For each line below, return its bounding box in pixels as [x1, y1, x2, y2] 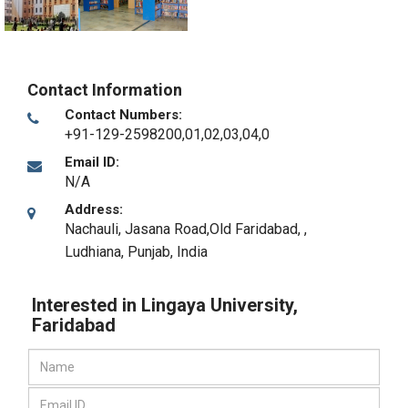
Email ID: [65, 154, 119, 170]
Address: [65, 201, 123, 218]
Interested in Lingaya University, [32, 294, 298, 316]
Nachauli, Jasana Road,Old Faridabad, [65, 220, 304, 238]
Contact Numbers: [65, 107, 182, 123]
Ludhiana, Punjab [65, 243, 170, 260]
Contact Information [27, 80, 182, 99]
